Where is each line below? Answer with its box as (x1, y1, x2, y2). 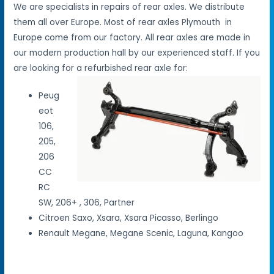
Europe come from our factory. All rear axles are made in (13, 31, 251, 43)
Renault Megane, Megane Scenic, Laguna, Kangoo (39, 227, 244, 239)
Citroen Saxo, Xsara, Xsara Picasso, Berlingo (39, 212, 219, 224)
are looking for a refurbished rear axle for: (13, 62, 188, 74)
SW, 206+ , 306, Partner (39, 196, 135, 209)
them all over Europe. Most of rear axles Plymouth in (13, 16, 232, 28)
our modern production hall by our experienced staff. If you (13, 46, 261, 59)
